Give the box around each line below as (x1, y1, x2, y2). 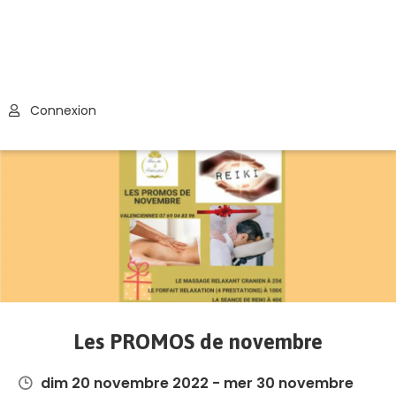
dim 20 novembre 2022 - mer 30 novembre (41, 373, 354, 394)
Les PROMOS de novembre (73, 330, 323, 354)
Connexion (27, 102, 96, 119)
